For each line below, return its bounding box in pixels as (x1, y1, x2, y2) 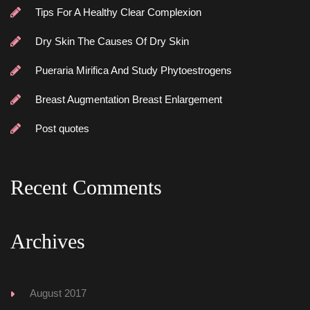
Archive (10, 230, 85, 253)
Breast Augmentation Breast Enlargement (35, 93, 222, 105)
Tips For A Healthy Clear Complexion (35, 6, 201, 18)
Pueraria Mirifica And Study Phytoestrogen (35, 64, 232, 76)
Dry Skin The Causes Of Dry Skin (35, 35, 189, 47)
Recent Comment (10, 176, 162, 199)
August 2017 (30, 287, 86, 299)
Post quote (35, 122, 89, 134)
